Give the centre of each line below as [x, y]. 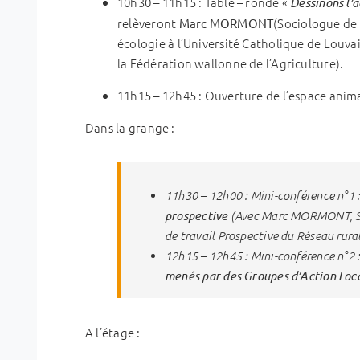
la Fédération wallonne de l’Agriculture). [231, 63]
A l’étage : [113, 332]
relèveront [148, 22]
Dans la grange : [130, 127]
